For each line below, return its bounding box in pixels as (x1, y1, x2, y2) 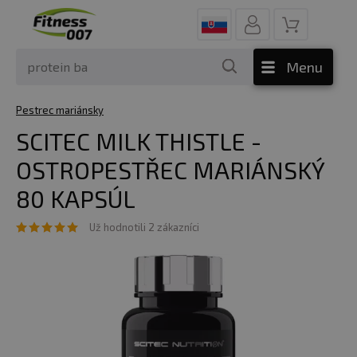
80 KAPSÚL (16, 184, 135, 213)
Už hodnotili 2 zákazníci (89, 221, 199, 233)
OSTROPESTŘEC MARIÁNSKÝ (16, 155, 324, 184)
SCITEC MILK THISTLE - (16, 127, 261, 155)
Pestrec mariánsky (16, 104, 104, 116)
